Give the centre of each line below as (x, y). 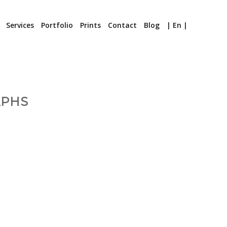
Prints (90, 25)
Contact (122, 25)
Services (20, 25)
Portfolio (57, 25)
